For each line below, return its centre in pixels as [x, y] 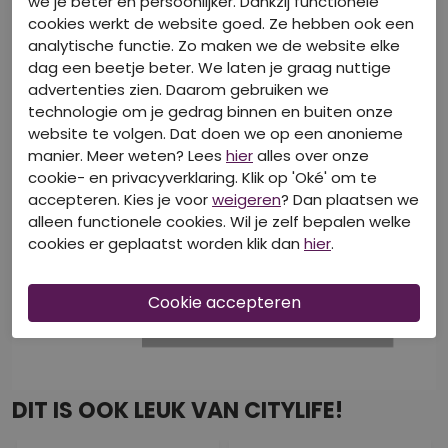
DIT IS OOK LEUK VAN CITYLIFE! [177, 411]
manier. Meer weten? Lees [127, 155]
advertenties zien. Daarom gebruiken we [178, 89]
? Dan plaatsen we [350, 199]
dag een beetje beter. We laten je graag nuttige [209, 67]
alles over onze [311, 155]
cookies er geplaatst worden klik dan [166, 243]
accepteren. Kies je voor [120, 199]
